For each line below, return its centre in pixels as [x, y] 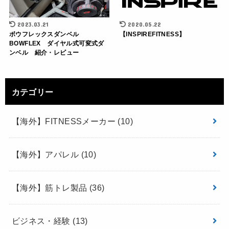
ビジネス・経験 [42, 221]
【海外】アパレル [46, 154]
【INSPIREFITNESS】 [152, 34]
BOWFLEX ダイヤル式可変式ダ [56, 43]
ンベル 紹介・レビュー [44, 52]
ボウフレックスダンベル [47, 34]
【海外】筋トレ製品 [50, 187]
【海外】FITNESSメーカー [65, 121]
